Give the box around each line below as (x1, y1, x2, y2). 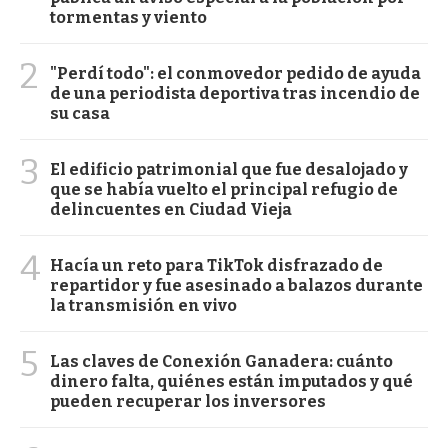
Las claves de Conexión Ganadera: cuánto (50, 351, 393, 371)
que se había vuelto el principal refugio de (50, 179, 398, 199)
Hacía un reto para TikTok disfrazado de (50, 255, 383, 275)
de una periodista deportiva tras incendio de (50, 83, 420, 103)
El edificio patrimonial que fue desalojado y (50, 159, 408, 179)
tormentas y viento (50, 7, 207, 27)
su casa (50, 103, 110, 123)
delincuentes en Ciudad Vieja (50, 199, 292, 219)
